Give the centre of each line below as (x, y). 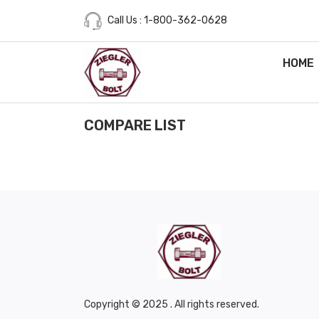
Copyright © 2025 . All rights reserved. (172, 305)
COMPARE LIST (135, 125)
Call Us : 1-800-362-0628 (166, 20)
